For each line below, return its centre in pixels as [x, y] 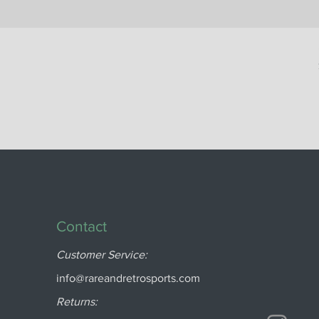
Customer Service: [102, 255]
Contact [82, 226]
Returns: [77, 302]
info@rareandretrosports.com [129, 278]
